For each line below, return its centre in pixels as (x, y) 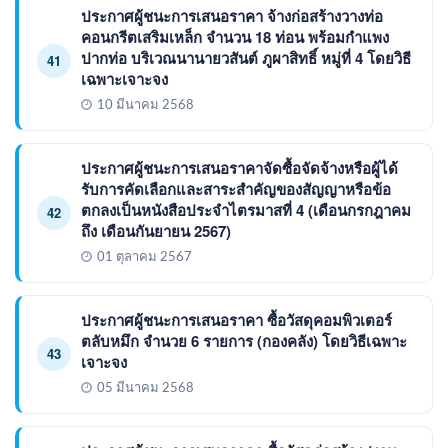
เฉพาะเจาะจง (124, 78)
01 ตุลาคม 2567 (144, 257)
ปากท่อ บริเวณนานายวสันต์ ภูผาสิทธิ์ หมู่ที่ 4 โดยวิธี (246, 57)
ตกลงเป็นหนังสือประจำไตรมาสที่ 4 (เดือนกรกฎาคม (246, 209)
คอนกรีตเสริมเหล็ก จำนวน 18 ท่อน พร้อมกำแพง (235, 36)
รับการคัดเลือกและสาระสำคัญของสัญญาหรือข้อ (236, 188)
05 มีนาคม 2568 (145, 388)
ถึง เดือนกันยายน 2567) (156, 230)
